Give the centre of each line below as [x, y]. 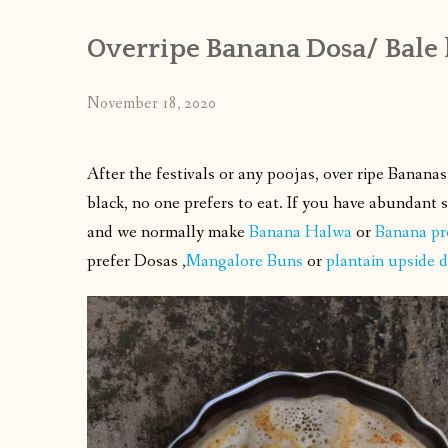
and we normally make [168, 232]
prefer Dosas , [136, 261]
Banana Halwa [300, 232]
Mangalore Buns [244, 261]
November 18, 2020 [151, 103]
